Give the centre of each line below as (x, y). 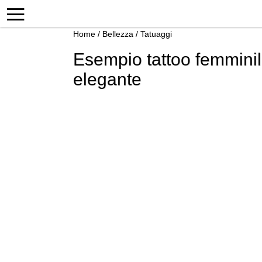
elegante (107, 79)
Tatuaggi (156, 34)
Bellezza (118, 34)
